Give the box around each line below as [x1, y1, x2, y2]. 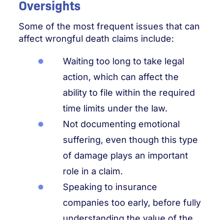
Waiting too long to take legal [63, 55, 184, 66]
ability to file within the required [63, 87, 195, 98]
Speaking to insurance [63, 181, 157, 192]
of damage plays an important [63, 150, 188, 161]
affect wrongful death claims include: [19, 33, 174, 44]
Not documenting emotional [63, 118, 180, 129]
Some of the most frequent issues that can [19, 21, 200, 31]
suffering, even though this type [63, 134, 198, 145]
